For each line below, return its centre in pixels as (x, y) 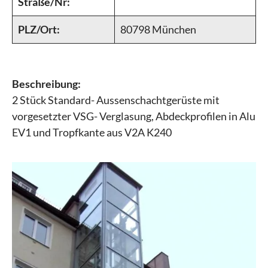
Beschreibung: (46, 84)
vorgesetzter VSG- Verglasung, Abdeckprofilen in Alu (134, 116)
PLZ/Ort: (39, 29)
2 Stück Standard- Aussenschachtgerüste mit (116, 100)
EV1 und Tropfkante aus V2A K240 (92, 132)
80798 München (158, 29)
